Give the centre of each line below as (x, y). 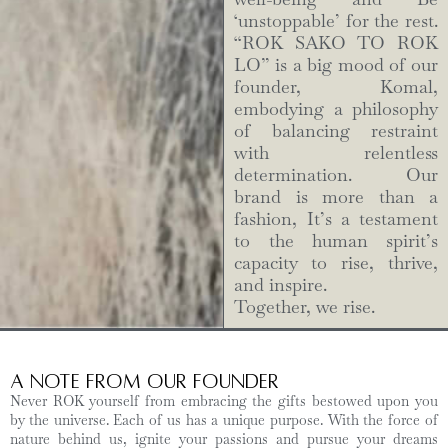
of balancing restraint (336, 131)
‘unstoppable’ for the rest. (336, 21)
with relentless (336, 153)
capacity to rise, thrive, (336, 263)
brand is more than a (336, 197)
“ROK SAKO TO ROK (336, 43)
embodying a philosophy (336, 109)
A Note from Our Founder (144, 381)
